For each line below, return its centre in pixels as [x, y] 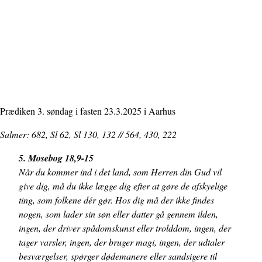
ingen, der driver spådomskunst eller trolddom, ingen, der [125, 228]
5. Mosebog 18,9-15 [56, 158]
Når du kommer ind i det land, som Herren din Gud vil [120, 172]
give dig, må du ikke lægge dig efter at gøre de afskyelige [123, 186]
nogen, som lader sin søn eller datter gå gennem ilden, [118, 214]
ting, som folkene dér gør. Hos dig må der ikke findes [116, 200]
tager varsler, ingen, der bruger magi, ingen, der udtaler [122, 242]
